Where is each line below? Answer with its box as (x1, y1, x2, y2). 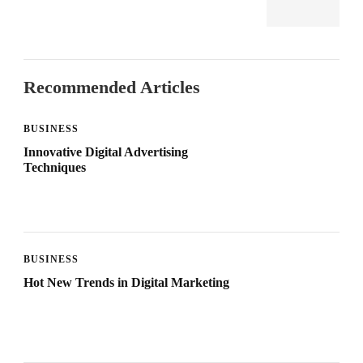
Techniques (23, 160, 86, 175)
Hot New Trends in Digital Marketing (23, 275, 229, 290)
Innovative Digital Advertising (23, 145, 188, 160)
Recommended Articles (23, 77, 200, 98)
